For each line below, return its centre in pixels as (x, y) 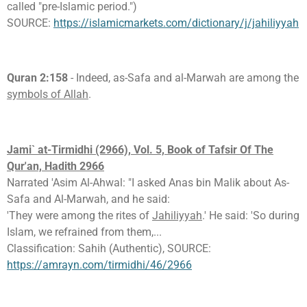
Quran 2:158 (37, 78)
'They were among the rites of (79, 215)
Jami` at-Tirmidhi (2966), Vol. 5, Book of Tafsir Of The (140, 149)
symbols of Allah (48, 95)
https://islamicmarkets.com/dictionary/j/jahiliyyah (176, 23)
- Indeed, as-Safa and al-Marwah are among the (183, 78)
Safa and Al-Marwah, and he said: (88, 199)
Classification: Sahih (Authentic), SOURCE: (109, 248)
